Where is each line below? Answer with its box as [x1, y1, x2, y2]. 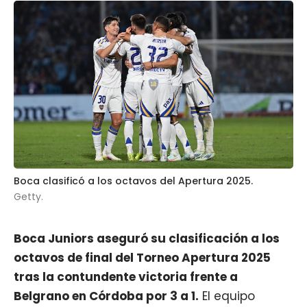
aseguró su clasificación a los [94, 230, 280, 247]
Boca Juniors [14, 230, 94, 247]
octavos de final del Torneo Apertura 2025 [14, 249, 271, 266]
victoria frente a [138, 268, 238, 285]
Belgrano [14, 287, 69, 304]
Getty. [14, 189, 43, 204]
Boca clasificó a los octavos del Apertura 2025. [14, 173, 253, 188]
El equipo [199, 287, 255, 304]
